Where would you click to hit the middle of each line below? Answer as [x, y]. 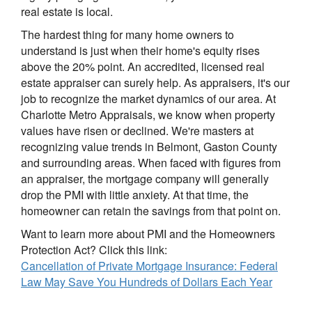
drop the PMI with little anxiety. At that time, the [135, 195]
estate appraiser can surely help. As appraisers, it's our [155, 83]
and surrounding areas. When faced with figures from [151, 163]
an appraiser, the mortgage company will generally [145, 179]
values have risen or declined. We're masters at [137, 131]
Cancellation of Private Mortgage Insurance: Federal [149, 266]
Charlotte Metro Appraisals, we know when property [148, 115]
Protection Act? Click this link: [94, 250]
